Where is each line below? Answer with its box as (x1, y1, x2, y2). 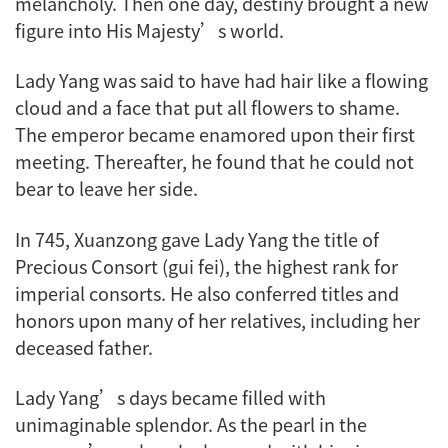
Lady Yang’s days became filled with (15, 384, 326, 411)
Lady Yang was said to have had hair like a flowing (15, 67, 428, 94)
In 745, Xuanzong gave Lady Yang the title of (15, 225, 379, 252)
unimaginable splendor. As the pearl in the (15, 411, 367, 438)
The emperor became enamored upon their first (15, 121, 415, 148)
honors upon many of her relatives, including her (15, 306, 420, 333)
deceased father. (15, 333, 157, 360)
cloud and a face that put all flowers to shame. (15, 94, 400, 121)
